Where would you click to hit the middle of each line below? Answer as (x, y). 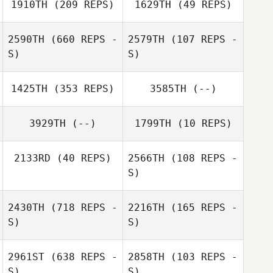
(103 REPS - (201, 257)
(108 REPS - (201, 158)
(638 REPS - (81, 257)
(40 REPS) (81, 158)
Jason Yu (204, 173)
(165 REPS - (201, 207)
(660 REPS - (81, 39)
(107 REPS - (201, 39)
